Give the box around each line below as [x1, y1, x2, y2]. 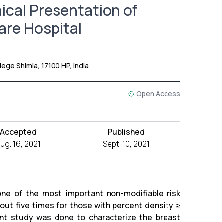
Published [108, 126, 145, 137]
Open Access [136, 88, 180, 98]
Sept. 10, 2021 [103, 138, 150, 149]
